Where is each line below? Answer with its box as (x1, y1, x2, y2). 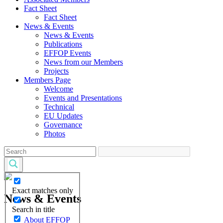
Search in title (12, 205, 55, 214)
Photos (44, 129, 65, 138)
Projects (44, 67, 69, 75)
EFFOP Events (44, 49, 91, 57)
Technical (44, 103, 74, 111)
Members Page (24, 76, 71, 84)
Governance (44, 120, 82, 129)
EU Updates (44, 111, 83, 120)
